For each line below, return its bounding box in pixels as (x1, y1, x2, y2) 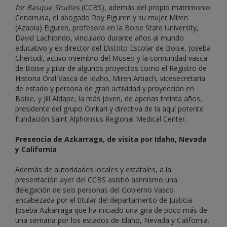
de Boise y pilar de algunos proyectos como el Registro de (15, 63, 207, 73)
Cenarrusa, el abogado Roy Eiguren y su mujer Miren (15, 13, 188, 23)
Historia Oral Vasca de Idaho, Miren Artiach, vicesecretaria (15, 73, 205, 84)
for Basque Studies (15, 3, 80, 13)
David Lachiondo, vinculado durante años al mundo (15, 33, 184, 43)
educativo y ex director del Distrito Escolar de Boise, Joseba (15, 43, 211, 53)
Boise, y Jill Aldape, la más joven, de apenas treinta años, (15, 94, 202, 104)
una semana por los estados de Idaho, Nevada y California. (15, 215, 209, 225)
